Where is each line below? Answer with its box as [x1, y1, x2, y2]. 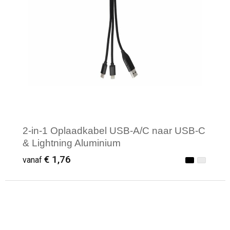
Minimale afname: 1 [38, 209, 121, 220]
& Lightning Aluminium [23, 138, 121, 149]
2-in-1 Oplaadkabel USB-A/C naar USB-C [23, 125, 205, 137]
